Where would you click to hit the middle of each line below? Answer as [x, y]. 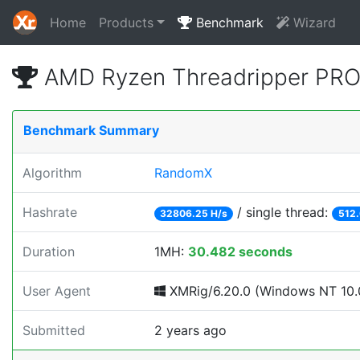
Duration [49, 252]
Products [126, 22]
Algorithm [52, 173]
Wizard [312, 22]
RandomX [183, 173]
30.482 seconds [240, 252]
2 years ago [190, 330]
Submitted [54, 330]
